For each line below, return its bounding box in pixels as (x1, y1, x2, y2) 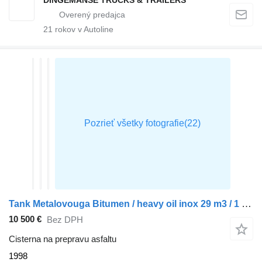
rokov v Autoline (53, 24, 113, 34)
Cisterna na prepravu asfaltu (9, 233, 116, 244)
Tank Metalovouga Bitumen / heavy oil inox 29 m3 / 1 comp (242, 198, 251, 209)
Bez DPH (47, 215, 83, 225)
